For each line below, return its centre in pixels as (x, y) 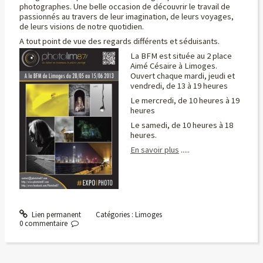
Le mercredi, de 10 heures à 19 (185, 100)
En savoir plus (154, 150)
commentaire (46, 224)
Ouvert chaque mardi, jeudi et (182, 75)
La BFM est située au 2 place (181, 55)
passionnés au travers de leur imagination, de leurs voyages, (126, 16)
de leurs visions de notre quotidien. (81, 26)
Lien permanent (56, 215)
